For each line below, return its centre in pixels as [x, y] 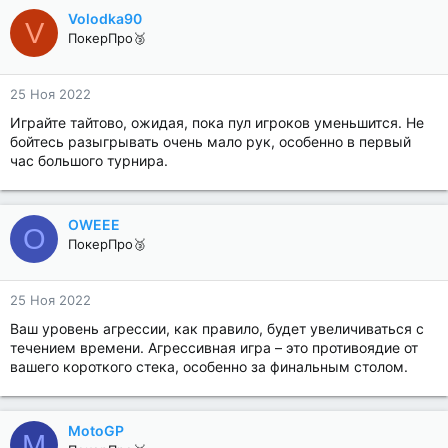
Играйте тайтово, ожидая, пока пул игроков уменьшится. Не [217, 122]
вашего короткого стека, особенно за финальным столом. [209, 366]
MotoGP [96, 430]
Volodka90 [105, 18]
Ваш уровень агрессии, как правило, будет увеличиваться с [217, 328]
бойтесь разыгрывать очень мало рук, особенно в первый [210, 141]
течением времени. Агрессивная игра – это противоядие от [214, 347]
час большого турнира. [89, 160]
